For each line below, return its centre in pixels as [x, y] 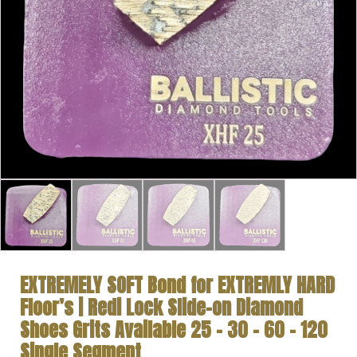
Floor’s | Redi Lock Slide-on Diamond [161, 308]
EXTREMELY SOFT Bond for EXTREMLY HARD [177, 286]
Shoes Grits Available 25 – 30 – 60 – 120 [173, 330]
